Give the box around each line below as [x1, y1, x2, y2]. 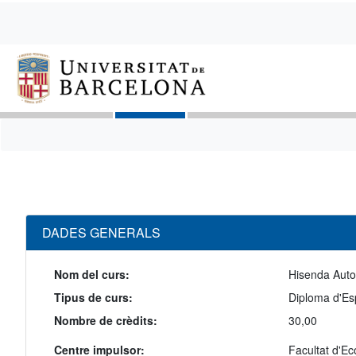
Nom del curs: [54, 266, 130, 283]
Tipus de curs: [54, 289, 133, 306]
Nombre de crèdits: [54, 312, 157, 329]
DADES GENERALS [42, 223, 161, 242]
